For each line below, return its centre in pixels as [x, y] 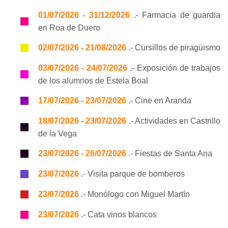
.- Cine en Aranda [159, 101]
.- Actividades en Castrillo [174, 121]
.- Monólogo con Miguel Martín [134, 194]
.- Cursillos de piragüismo [173, 48]
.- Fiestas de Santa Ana [169, 153]
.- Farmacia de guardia [175, 15]
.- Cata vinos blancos [118, 215]
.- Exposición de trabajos [174, 68]
